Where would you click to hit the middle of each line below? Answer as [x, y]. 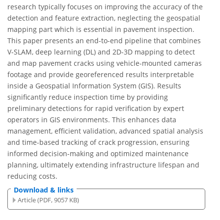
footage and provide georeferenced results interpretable [101, 75]
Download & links [44, 190]
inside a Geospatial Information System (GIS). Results [94, 86]
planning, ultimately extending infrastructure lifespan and [103, 165]
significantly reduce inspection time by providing [88, 97]
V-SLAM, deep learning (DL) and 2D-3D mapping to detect [101, 52]
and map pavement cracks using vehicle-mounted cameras [105, 63]
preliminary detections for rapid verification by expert [96, 109]
